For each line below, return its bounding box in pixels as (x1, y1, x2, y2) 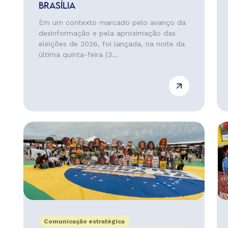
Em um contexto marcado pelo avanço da (38, 18, 186, 26)
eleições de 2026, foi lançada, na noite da (38, 40, 185, 48)
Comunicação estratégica (43, 218, 125, 225)
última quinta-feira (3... (38, 50, 118, 59)
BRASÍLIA (38, 2, 75, 10)
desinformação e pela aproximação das (38, 29, 176, 37)
